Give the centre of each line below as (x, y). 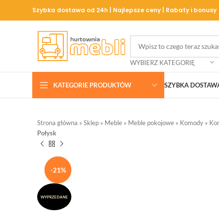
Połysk (47, 133)
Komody (192, 123)
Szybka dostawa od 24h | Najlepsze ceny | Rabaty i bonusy (124, 10)
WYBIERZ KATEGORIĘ (163, 62)
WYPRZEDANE (54, 197)
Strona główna (57, 123)
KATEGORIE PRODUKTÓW (92, 85)
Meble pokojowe (151, 123)
